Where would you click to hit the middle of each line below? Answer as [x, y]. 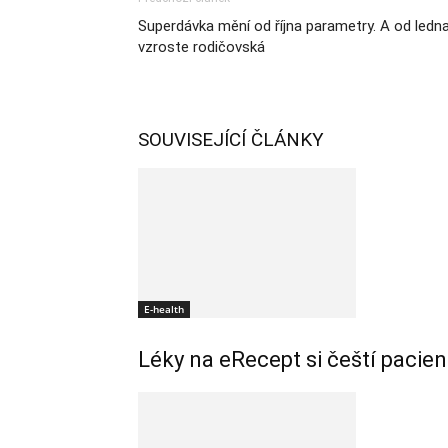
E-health [164, 309]
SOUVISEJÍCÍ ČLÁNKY [231, 139]
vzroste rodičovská [201, 47]
